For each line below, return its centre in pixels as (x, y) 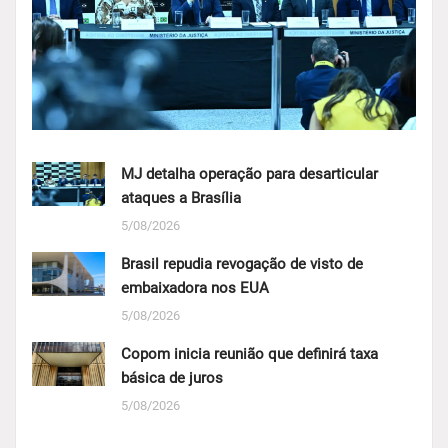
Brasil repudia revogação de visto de (241, 264)
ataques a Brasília (180, 198)
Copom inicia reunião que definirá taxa (249, 354)
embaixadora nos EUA (194, 288)
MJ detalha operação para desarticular (249, 174)
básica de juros (171, 378)
